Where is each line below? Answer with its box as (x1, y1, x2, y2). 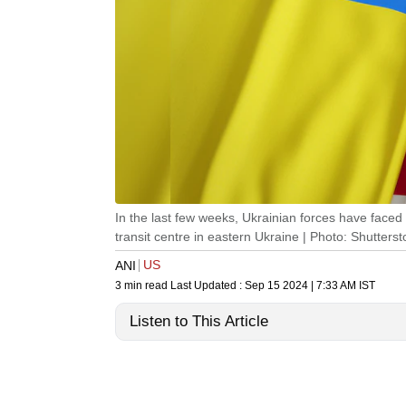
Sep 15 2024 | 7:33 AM (245, 279, 356, 293)
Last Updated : (170, 279, 245, 293)
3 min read (115, 279, 170, 293)
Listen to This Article (130, 313, 268, 331)
